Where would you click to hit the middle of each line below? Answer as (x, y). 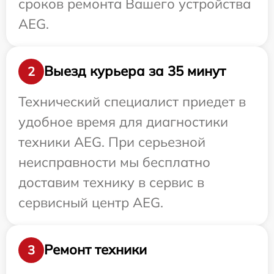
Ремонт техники (95, 250)
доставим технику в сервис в (111, 182)
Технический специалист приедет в (132, 101)
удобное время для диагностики (123, 121)
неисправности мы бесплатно (114, 162)
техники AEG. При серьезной (112, 142)
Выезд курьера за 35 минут (135, 71)
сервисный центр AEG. (91, 202)
